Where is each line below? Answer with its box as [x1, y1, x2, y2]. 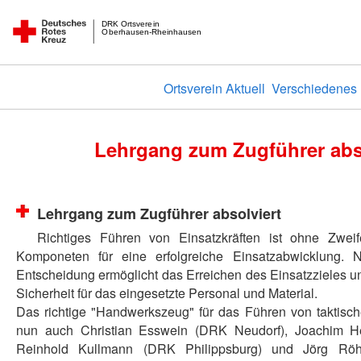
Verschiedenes [271, 78, 357, 98]
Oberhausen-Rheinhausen [102, 27, 201, 36]
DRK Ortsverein [102, 19, 160, 28]
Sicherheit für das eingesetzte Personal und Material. [16, 284, 317, 302]
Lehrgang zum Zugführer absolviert [37, 203, 281, 224]
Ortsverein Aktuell [163, 78, 265, 98]
